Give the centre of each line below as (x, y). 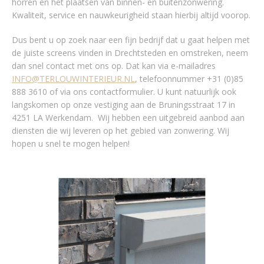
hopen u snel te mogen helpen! (71, 143)
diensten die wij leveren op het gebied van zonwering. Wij (121, 130)
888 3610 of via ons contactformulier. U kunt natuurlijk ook (124, 91)
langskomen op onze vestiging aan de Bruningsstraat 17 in (123, 104)
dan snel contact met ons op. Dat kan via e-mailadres (114, 65)
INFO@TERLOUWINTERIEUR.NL (73, 78)
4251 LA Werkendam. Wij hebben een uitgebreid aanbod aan (128, 117)
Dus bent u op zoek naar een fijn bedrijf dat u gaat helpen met (131, 39)
